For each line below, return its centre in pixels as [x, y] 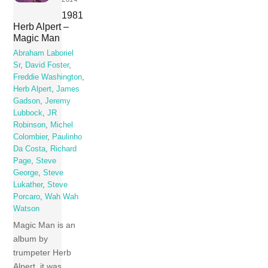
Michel [62, 125]
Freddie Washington [48, 77]
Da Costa [30, 149]
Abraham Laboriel [44, 54]
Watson [27, 209]
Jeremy [58, 101]
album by [31, 239]
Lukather [28, 185]
